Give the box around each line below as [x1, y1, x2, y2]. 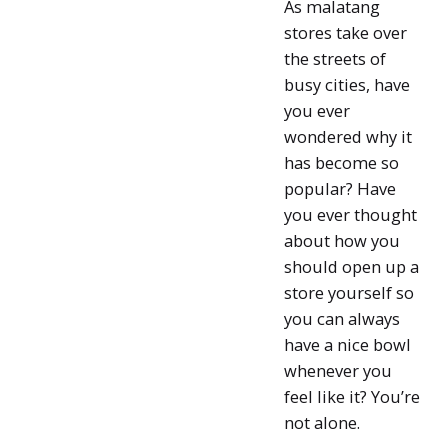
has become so [283, 151, 399, 174]
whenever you [283, 359, 392, 382]
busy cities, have [283, 73, 410, 96]
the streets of [283, 47, 386, 70]
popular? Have [283, 177, 396, 200]
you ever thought [283, 203, 417, 226]
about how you [283, 229, 400, 252]
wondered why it [283, 125, 412, 148]
